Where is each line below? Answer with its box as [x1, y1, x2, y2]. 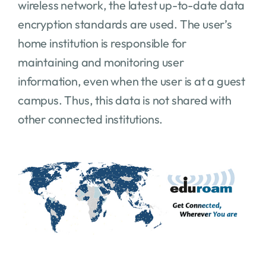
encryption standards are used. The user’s [17, 16, 232, 31]
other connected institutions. [17, 111, 163, 126]
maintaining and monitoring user [17, 54, 184, 69]
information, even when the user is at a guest [17, 73, 245, 88]
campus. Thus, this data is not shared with [17, 92, 232, 107]
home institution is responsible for [17, 35, 186, 50]
